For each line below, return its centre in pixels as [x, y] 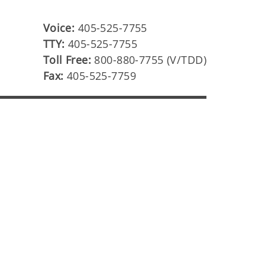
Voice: [60, 28]
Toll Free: [69, 60]
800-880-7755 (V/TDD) [150, 60]
